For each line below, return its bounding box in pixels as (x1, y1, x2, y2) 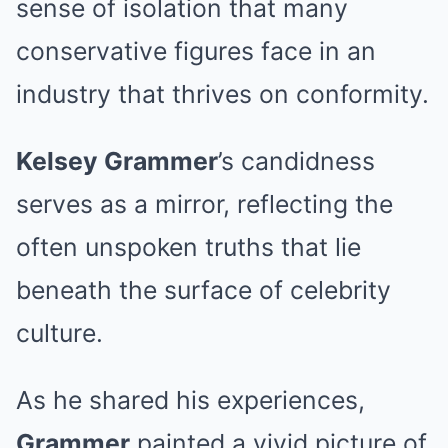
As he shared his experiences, (16, 385, 365, 416)
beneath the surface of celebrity (16, 275, 391, 306)
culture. (16, 318, 103, 349)
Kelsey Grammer (16, 146, 218, 177)
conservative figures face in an (16, 36, 376, 67)
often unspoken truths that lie (16, 232, 361, 263)
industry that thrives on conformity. (16, 79, 429, 110)
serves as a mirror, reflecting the (16, 189, 393, 220)
